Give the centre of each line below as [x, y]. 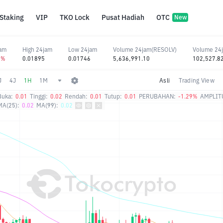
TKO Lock [75, 17]
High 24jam [37, 49]
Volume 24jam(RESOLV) [145, 49]
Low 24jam [83, 49]
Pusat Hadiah [123, 17]
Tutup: [113, 96]
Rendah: [76, 96]
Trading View [197, 80]
